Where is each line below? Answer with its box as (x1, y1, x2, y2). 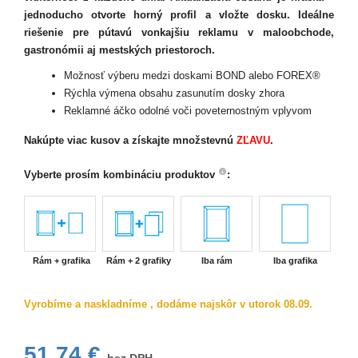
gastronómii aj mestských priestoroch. (24, 44, 215, 56)
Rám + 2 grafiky (105, 256, 171, 265)
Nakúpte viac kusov (24, 134, 123, 146)
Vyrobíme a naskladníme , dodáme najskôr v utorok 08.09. (24, 298, 312, 310)
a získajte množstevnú (123, 134, 237, 146)
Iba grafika (272, 256, 317, 265)
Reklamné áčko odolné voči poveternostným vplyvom (64, 105, 312, 117)
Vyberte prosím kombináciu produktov (24, 169, 218, 181)
